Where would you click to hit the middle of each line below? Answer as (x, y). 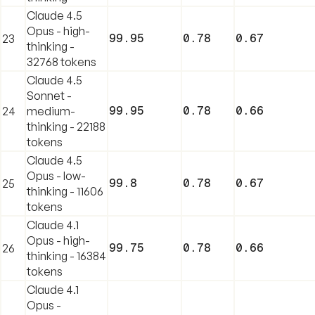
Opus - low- (56, 175)
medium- (51, 111)
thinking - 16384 (66, 256)
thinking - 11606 (65, 191)
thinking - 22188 (66, 126)
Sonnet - (49, 95)
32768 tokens (62, 62)
